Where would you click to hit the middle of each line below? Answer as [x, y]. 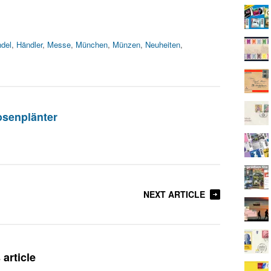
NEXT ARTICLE [174, 194]
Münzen [126, 44]
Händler [29, 44]
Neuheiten [163, 44]
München [92, 44]
